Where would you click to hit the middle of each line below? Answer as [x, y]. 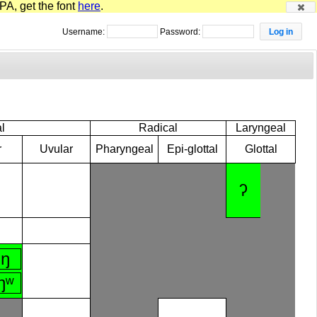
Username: [84, 31]
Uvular [57, 149]
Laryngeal [261, 128]
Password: [181, 31]
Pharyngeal [124, 149]
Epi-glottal [192, 149]
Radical [158, 128]
